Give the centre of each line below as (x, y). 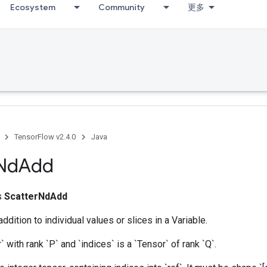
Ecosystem (33, 7)
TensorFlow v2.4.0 (45, 137)
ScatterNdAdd (36, 196)
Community (122, 7)
